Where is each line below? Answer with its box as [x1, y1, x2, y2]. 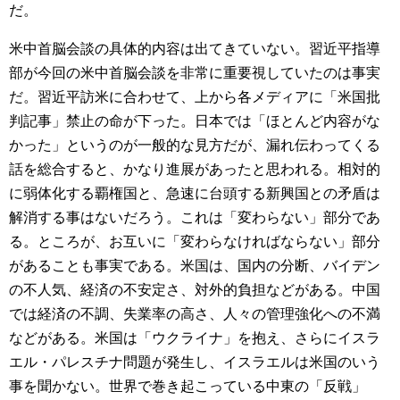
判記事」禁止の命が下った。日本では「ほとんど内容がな [9, 113, 380, 129]
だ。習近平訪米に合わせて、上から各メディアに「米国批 [9, 89, 380, 104]
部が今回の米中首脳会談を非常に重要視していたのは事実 [9, 65, 380, 80]
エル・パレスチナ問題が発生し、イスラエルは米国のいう [9, 354, 380, 370]
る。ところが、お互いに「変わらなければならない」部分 [9, 234, 380, 249]
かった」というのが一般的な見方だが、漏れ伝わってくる [9, 137, 380, 153]
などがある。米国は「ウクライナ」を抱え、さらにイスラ [9, 330, 380, 346]
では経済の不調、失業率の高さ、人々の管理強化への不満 [9, 306, 380, 321]
